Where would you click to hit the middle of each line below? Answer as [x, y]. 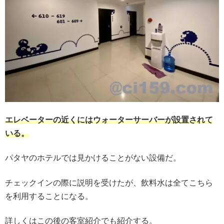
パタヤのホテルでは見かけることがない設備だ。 [93, 158]
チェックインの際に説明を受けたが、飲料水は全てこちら [109, 182]
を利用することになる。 [49, 196]
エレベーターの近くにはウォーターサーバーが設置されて [109, 119]
